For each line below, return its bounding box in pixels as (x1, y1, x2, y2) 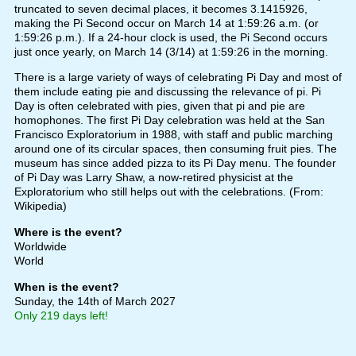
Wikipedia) (14, 199, 67, 213)
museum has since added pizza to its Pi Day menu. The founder (14, 157, 336, 170)
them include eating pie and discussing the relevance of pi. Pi (14, 85, 321, 99)
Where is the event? (14, 226, 122, 239)
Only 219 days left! (14, 309, 108, 323)
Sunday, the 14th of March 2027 (14, 295, 176, 308)
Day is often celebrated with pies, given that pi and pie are (14, 99, 305, 113)
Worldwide (14, 240, 67, 253)
